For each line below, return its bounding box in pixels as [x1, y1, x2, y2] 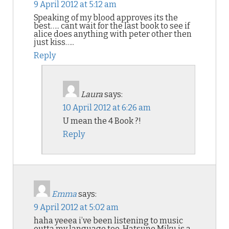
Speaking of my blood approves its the [34, 13, 178, 22]
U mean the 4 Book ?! [63, 116, 141, 126]
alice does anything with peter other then [34, 29, 192, 39]
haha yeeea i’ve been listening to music [34, 216, 183, 225]
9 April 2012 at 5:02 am [34, 202, 119, 212]
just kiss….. [34, 37, 74, 47]
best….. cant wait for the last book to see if [34, 21, 190, 31]
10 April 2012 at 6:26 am [63, 103, 151, 112]
